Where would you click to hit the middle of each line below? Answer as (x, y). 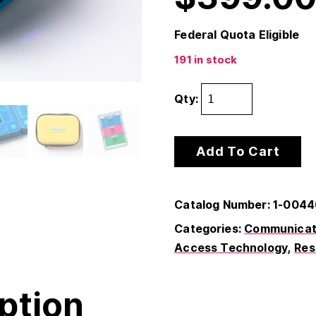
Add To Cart (238, 152)
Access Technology (231, 248)
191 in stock (206, 60)
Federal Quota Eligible (237, 35)
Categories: (209, 229)
